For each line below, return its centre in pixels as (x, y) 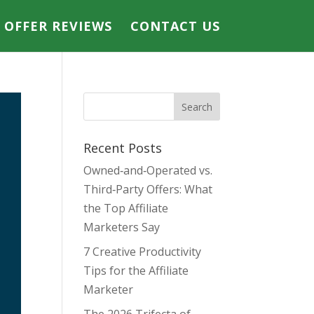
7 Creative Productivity (143, 252)
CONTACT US (175, 26)
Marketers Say (122, 227)
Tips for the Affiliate (136, 271)
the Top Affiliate (126, 208)
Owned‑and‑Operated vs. (148, 170)
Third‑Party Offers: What (148, 189)
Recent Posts (123, 148)
